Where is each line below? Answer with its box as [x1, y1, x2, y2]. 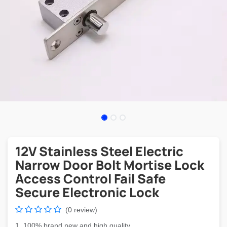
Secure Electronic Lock [15, 183, 159, 201]
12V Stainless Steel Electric [15, 142, 183, 160]
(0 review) [65, 206, 97, 214]
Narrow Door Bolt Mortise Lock [15, 156, 204, 174]
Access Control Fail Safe [15, 170, 166, 187]
